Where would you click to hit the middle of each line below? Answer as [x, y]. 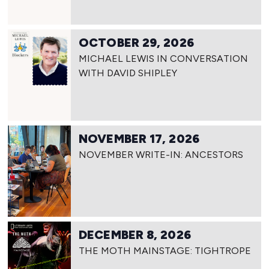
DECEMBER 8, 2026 [135, 235]
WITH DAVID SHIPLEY [128, 73]
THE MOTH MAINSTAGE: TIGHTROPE [165, 251]
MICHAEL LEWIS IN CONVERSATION [164, 59]
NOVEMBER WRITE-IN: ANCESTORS [161, 155]
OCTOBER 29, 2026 [136, 43]
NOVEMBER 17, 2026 [139, 139]
